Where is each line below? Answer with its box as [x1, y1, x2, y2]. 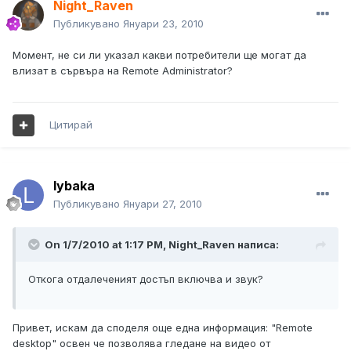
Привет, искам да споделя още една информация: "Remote [13, 321, 313, 335]
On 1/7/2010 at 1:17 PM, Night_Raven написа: [45, 238, 279, 251]
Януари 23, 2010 [123, 17, 204, 31]
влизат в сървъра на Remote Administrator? [13, 64, 233, 78]
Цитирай [49, 118, 92, 132]
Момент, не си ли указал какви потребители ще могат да [13, 49, 306, 62]
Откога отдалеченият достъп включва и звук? [28, 273, 263, 286]
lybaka [53, 178, 95, 194]
